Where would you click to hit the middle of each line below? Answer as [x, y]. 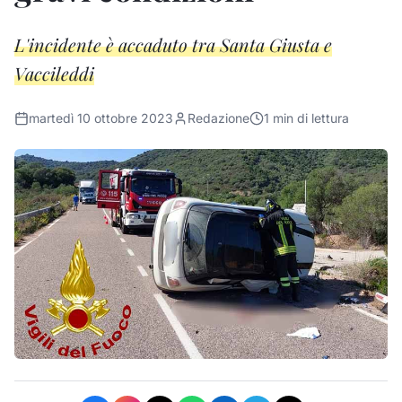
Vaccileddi [54, 73]
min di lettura [309, 118]
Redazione [218, 118]
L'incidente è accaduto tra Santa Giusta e [173, 44]
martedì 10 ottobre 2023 [101, 118]
